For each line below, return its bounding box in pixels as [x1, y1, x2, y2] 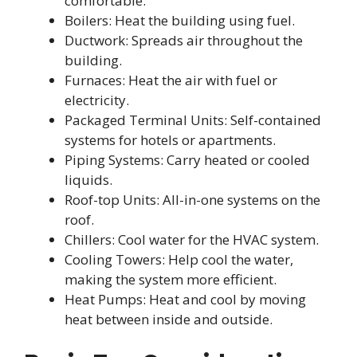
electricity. [65, 91, 129, 110]
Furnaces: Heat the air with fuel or [65, 71, 277, 90]
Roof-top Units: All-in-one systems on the [65, 190, 320, 210]
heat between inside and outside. [65, 310, 273, 329]
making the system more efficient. [65, 270, 277, 289]
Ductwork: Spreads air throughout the [65, 31, 303, 50]
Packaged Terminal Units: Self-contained [65, 111, 321, 130]
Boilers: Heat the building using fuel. [65, 11, 295, 30]
